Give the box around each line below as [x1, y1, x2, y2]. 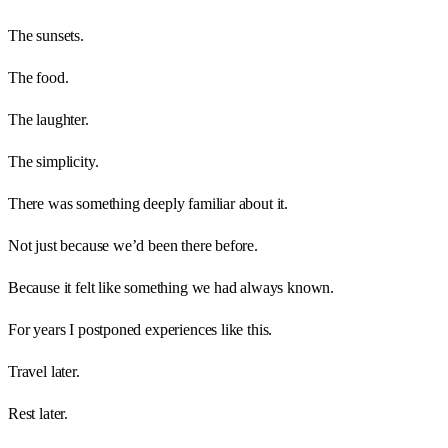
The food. [8, 68, 69, 86]
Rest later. [8, 404, 69, 422]
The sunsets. [8, 26, 84, 44]
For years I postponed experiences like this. [8, 320, 273, 338]
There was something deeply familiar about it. [8, 194, 289, 212]
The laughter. [8, 110, 89, 128]
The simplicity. [8, 152, 99, 170]
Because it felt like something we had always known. [8, 278, 335, 296]
